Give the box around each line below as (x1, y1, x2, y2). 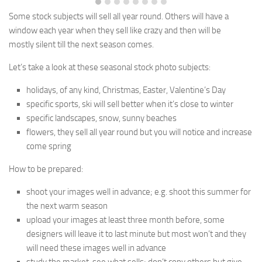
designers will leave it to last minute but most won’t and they (26, 229, 246, 239)
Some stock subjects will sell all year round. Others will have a (9, 11, 229, 22)
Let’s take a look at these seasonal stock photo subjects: (9, 62, 211, 73)
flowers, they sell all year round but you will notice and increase (26, 127, 252, 137)
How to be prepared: (9, 164, 83, 174)
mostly (9, 39, 36, 50)
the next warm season (26, 201, 108, 211)
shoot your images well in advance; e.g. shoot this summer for (26, 187, 251, 197)
